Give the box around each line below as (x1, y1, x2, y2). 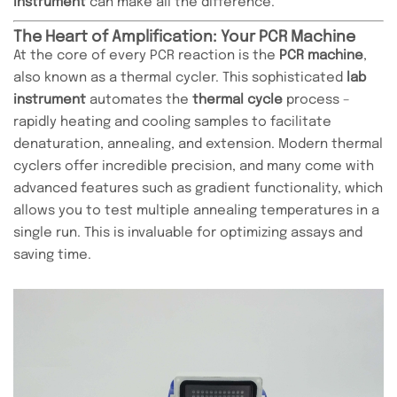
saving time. (13, 247, 91, 262)
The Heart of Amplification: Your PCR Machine (13, 28, 355, 45)
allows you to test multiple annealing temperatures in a (13, 203, 379, 218)
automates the (86, 92, 192, 107)
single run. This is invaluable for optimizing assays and (13, 225, 362, 240)
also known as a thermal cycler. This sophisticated (13, 70, 346, 85)
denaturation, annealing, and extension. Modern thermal (13, 136, 383, 152)
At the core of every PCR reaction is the (13, 48, 279, 63)
